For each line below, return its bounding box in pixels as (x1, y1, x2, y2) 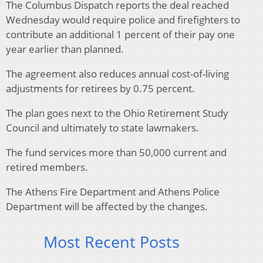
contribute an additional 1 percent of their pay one (6, 28, 235, 42)
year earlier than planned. (6, 42, 124, 56)
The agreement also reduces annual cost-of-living (6, 67, 229, 81)
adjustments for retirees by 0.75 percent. (6, 82, 195, 96)
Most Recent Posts (43, 231, 180, 253)
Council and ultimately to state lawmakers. (6, 121, 199, 135)
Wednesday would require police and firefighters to (6, 13, 240, 27)
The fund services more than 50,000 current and (6, 146, 227, 160)
